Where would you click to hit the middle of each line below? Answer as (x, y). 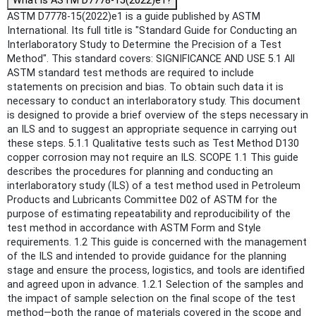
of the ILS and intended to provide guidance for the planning (147, 256)
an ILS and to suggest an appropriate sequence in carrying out (152, 129)
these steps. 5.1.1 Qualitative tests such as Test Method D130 (153, 143)
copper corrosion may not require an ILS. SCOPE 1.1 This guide (153, 157)
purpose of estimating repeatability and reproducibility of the (149, 214)
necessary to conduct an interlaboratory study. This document (154, 101)
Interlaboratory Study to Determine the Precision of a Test (144, 44)
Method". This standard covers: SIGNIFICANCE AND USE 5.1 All (151, 59)
